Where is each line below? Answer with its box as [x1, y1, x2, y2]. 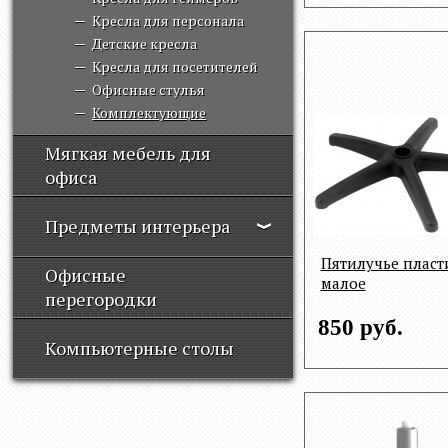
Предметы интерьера [45, 214, 230, 238]
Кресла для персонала [92, 11, 244, 30]
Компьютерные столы [45, 336, 234, 360]
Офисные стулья [92, 80, 205, 99]
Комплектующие [92, 103, 206, 122]
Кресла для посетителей [92, 57, 258, 76]
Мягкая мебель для [45, 141, 211, 165]
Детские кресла [92, 34, 197, 53]
